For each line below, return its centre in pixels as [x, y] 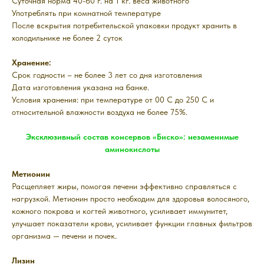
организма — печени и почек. [64, 236]
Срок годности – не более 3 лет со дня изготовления [107, 75]
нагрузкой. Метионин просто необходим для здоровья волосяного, [131, 199]
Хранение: [32, 63]
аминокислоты [132, 149]
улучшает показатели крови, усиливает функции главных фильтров [132, 224]
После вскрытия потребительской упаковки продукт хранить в [124, 26]
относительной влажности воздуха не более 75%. [100, 112]
